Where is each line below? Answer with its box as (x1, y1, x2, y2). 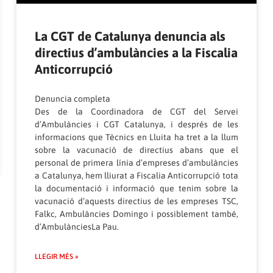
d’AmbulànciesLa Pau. (35, 222, 119, 232)
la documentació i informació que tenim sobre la (35, 183, 238, 194)
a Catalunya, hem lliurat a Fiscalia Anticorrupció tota (35, 171, 238, 181)
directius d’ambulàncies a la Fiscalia (35, 45, 238, 60)
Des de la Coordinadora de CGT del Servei (35, 107, 238, 117)
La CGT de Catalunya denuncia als (35, 29, 226, 44)
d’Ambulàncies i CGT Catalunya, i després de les (35, 119, 238, 130)
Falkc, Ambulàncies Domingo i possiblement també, (35, 209, 238, 219)
